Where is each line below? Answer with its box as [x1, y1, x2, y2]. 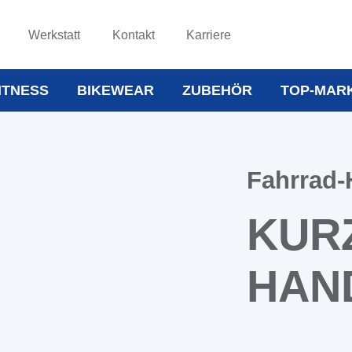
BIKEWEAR [77, 82, 154, 98]
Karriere [186, 27, 232, 42]
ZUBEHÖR [182, 82, 252, 98]
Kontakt [112, 27, 155, 42]
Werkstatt [28, 27, 81, 42]
